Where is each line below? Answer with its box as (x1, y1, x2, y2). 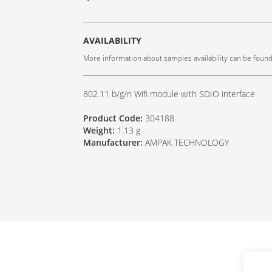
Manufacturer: (83, 137, 146, 148)
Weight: (83, 124, 118, 136)
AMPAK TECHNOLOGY (145, 137, 229, 148)
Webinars (79, 21, 115, 33)
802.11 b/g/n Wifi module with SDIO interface (83, 88, 256, 100)
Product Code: (83, 112, 146, 124)
